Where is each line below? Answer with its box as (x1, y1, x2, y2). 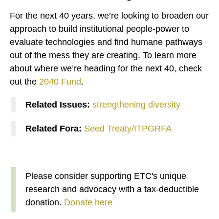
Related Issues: (25, 100, 92, 110)
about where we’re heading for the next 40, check (10, 64, 202, 74)
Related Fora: (25, 124, 84, 134)
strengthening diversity (92, 100, 180, 110)
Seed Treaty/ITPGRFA (84, 124, 172, 134)
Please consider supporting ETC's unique (25, 171, 186, 181)
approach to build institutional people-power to (10, 24, 189, 34)
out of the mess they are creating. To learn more (10, 50, 197, 61)
